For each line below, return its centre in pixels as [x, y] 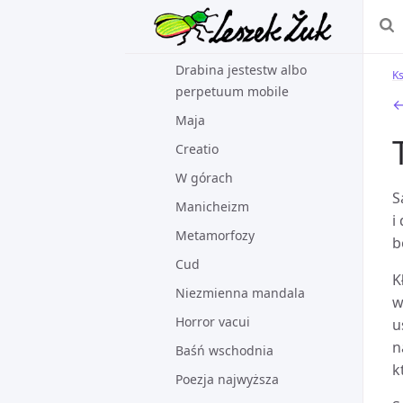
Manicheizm [212, 206]
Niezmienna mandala [240, 293]
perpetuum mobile [232, 91]
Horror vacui [213, 322]
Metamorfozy [215, 235]
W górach [204, 178]
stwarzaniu [209, 12]
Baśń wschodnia [224, 350]
